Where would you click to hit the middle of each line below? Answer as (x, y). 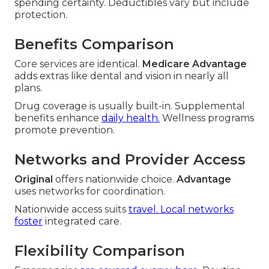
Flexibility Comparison (100, 251)
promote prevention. (65, 130)
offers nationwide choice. (115, 180)
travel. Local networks (181, 210)
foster (29, 222)
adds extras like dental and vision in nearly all (122, 76)
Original (34, 180)
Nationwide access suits (71, 210)
